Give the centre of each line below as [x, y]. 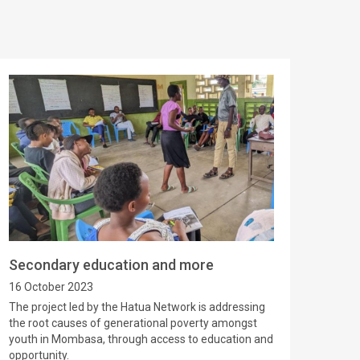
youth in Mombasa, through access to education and [141, 340]
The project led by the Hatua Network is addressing [137, 307]
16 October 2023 [51, 287]
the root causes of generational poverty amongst [133, 323]
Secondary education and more [111, 265]
